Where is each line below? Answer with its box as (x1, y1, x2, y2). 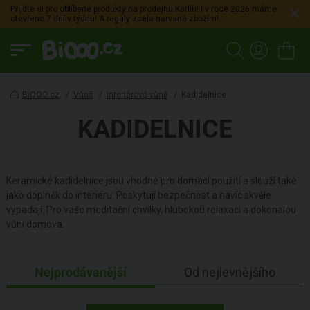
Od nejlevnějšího (183, 265, 275, 280)
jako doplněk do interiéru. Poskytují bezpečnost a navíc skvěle (6, 190, 271, 201)
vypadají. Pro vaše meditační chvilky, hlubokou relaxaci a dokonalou (6, 204, 296, 216)
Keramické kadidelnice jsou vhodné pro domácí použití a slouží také (6, 175, 297, 187)
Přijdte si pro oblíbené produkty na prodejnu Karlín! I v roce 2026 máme (10, 4, 277, 14)
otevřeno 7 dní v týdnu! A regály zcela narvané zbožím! (10, 14, 219, 24)
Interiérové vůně (107, 90, 167, 100)
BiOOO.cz (22, 90, 60, 100)
